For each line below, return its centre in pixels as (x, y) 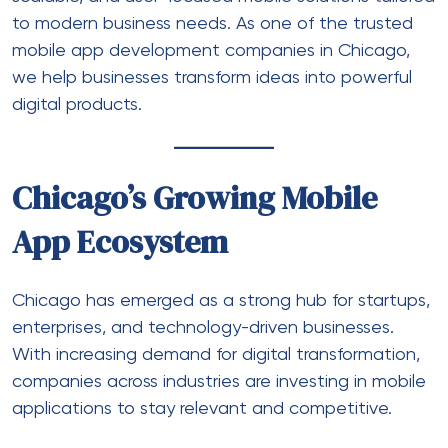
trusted (383, 23)
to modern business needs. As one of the (182, 23)
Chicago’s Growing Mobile (194, 197)
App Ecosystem (120, 241)
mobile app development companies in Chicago (209, 50)
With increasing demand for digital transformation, (216, 354)
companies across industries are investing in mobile (219, 381)
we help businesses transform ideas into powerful (212, 77)
